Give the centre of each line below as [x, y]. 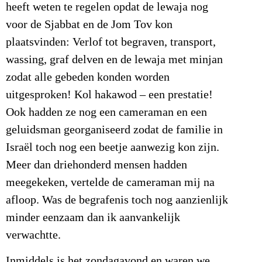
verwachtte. [33, 235]
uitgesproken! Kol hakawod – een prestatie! [109, 94]
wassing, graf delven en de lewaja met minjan [114, 59]
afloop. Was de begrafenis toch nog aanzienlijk [117, 200]
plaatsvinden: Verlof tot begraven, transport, [111, 42]
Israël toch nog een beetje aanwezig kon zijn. [113, 147]
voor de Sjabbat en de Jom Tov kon [89, 24]
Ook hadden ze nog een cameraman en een [106, 112]
